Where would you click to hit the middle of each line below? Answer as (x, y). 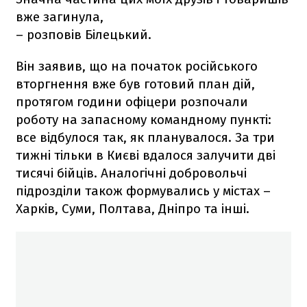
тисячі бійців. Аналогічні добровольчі (131, 173)
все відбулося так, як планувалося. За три (145, 137)
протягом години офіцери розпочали (132, 101)
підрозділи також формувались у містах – (143, 191)
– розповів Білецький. (84, 34)
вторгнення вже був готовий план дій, (135, 84)
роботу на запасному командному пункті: (144, 119)
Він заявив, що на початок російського (137, 66)
